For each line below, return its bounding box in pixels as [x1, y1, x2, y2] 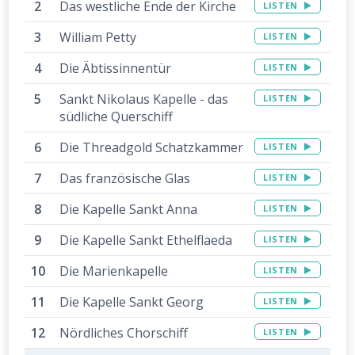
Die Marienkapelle [59, 262, 169, 281]
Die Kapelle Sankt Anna [59, 200, 198, 219]
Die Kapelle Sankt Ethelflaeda [59, 231, 233, 250]
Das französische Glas [59, 170, 191, 188]
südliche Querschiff [59, 108, 174, 126]
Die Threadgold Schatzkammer [59, 139, 244, 157]
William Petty [59, 29, 137, 47]
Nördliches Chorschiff [59, 324, 189, 342]
